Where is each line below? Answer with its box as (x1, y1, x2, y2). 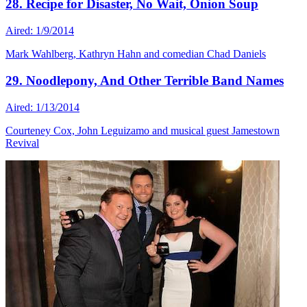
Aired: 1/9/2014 (5, 25, 74, 37)
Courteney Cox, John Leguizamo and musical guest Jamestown (5, 124, 280, 136)
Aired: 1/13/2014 (5, 101, 79, 113)
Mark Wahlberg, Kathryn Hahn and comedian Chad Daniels (5, 48, 266, 60)
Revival (5, 136, 39, 149)
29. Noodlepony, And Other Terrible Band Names (5, 73, 284, 88)
